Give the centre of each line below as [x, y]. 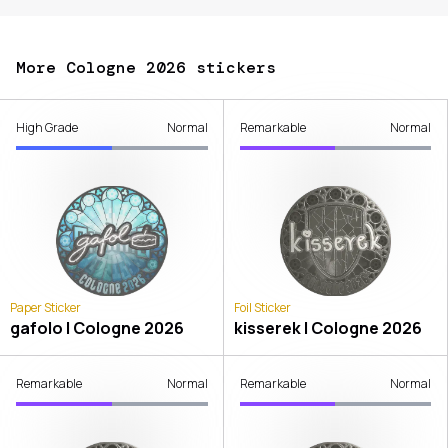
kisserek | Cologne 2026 [327, 328]
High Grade [47, 128]
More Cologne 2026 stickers [146, 68]
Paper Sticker [45, 308]
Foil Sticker [262, 308]
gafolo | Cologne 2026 [97, 328]
